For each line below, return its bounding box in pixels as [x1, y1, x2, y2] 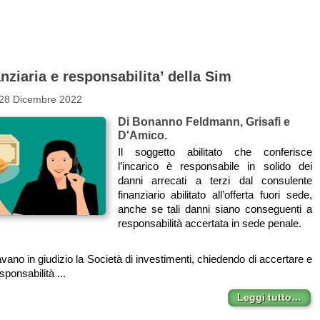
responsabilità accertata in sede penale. [117, 217, 301, 230]
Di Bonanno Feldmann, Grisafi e [117, 114, 290, 128]
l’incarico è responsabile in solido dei [117, 160, 312, 173]
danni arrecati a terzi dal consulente [117, 174, 312, 187]
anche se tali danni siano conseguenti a [117, 203, 312, 216]
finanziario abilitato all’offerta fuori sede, [117, 189, 312, 201]
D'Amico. [117, 128, 167, 141]
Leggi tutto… [236, 291, 301, 303]
